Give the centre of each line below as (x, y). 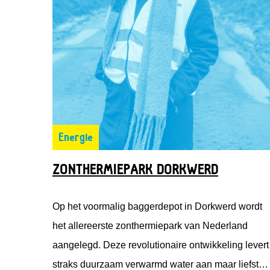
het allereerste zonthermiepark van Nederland (150, 225)
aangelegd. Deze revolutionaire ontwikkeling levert (161, 245)
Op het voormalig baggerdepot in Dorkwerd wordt (157, 206)
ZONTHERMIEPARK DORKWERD (135, 169)
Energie (76, 137)
